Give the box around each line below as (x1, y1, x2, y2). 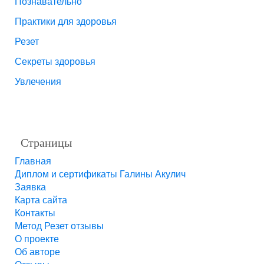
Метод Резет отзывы (15, 220, 104, 231)
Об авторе (15, 246, 60, 257)
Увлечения (15, 76, 61, 87)
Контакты (15, 207, 55, 218)
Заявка (15, 181, 46, 192)
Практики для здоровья (15, 16, 117, 27)
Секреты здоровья (15, 56, 95, 67)
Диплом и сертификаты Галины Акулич (15, 169, 186, 179)
